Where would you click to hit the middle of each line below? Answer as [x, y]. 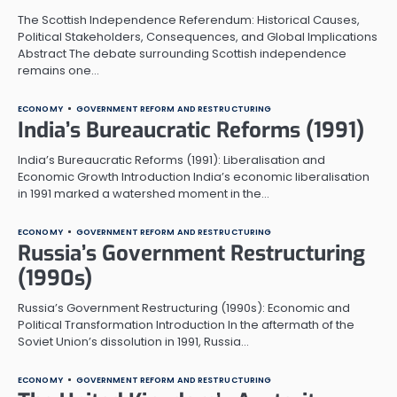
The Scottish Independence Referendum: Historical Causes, [189, 19]
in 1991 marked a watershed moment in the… [144, 193]
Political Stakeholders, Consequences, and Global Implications [198, 36]
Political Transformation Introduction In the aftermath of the [186, 324]
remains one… [58, 70]
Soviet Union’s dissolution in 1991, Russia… [133, 341]
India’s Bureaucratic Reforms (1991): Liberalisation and [171, 160]
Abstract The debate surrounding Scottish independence [182, 53]
